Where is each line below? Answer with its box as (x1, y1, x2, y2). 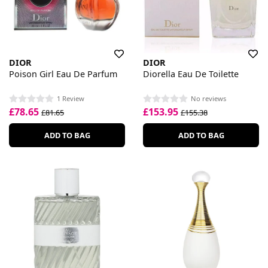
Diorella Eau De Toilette (143, 68, 239, 80)
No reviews (191, 93, 226, 103)
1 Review (57, 93, 84, 103)
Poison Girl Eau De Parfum (9, 68, 117, 80)
